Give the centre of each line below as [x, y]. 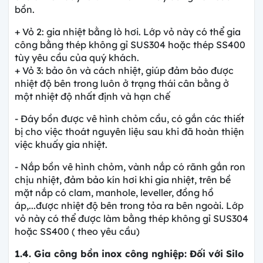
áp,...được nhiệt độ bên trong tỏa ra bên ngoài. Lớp [129, 205]
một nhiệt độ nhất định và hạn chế [92, 96]
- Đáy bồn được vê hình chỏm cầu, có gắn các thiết [129, 118]
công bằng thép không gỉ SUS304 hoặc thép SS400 [130, 44]
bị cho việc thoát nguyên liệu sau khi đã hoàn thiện [129, 131]
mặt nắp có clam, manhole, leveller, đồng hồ [114, 192]
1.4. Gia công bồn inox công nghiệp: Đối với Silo [129, 253]
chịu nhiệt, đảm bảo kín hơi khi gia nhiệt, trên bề [123, 179]
